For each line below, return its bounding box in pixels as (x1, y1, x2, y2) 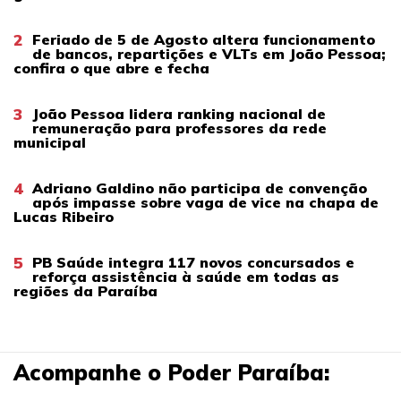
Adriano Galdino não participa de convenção (32, 178, 367, 197)
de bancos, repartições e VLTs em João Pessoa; (32, 44, 386, 63)
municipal (13, 132, 86, 151)
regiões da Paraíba (13, 281, 158, 300)
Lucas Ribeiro (13, 207, 114, 226)
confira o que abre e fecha (13, 58, 209, 77)
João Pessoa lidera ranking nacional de (32, 104, 326, 123)
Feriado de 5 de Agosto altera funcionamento (32, 30, 375, 48)
